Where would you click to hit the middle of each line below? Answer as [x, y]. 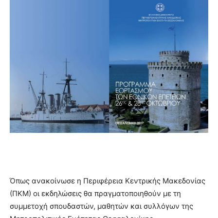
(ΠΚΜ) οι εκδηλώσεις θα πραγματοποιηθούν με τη [95, 193]
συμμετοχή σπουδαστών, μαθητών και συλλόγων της [101, 206]
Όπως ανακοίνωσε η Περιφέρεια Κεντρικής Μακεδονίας [108, 181]
